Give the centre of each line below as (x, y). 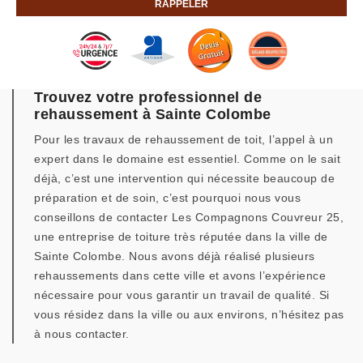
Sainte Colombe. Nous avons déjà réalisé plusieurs (175, 256)
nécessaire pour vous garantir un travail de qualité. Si (182, 295)
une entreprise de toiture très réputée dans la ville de (181, 237)
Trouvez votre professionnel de (148, 97)
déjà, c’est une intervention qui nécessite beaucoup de (184, 178)
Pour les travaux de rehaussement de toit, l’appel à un (184, 139)
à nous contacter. (82, 334)
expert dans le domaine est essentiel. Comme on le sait (187, 159)
